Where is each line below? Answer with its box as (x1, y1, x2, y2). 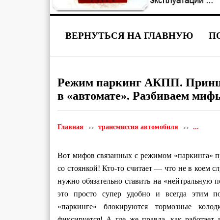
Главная (57, 123, 83, 131)
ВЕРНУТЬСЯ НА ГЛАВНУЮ (65, 30, 193, 41)
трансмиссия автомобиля (98, 123, 178, 131)
